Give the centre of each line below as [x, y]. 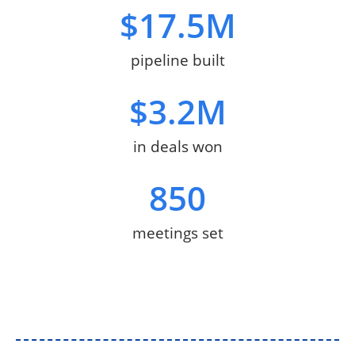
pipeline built [177, 61]
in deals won [177, 147]
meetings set [177, 233]
